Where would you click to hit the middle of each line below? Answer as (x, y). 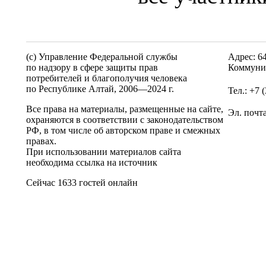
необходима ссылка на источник (92, 162)
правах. (41, 141)
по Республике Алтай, (72, 89)
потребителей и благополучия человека (107, 78)
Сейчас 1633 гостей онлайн (82, 183)
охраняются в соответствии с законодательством (125, 120)
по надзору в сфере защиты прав (92, 67)
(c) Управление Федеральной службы (102, 57)
